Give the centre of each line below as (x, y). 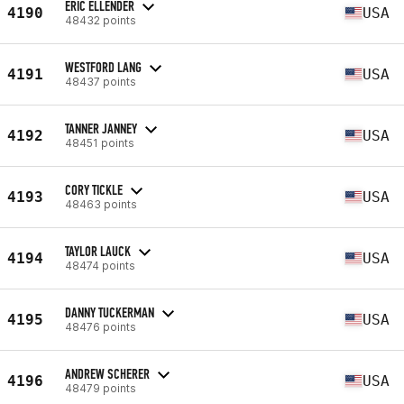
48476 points (101, 326)
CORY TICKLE (94, 189)
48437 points (101, 81)
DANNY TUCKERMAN (110, 312)
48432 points (101, 20)
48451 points (100, 142)
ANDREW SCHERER (107, 373)
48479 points (101, 388)
